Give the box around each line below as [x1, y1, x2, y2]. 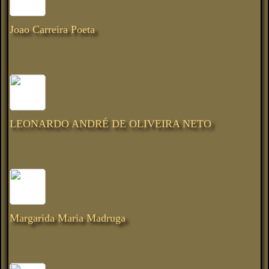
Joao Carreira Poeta [10, 23, 95, 35]
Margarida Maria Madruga [10, 211, 125, 224]
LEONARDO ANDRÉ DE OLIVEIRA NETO [10, 117, 211, 130]
